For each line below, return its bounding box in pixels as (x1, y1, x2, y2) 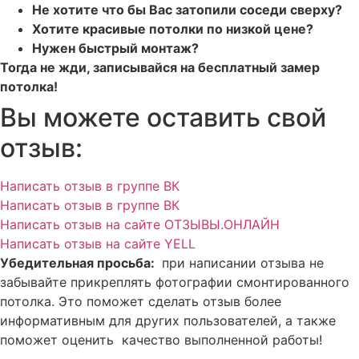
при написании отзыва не (158, 255, 324, 272)
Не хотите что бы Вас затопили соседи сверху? (32, 2, 342, 18)
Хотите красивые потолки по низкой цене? (32, 21, 313, 38)
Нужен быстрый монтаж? (32, 40, 199, 57)
